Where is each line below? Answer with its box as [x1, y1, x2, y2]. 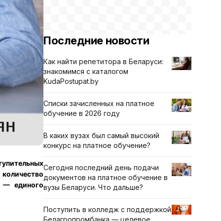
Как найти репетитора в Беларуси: [43, 57, 163, 66]
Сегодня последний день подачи [43, 163, 159, 172]
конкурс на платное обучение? [43, 141, 150, 149]
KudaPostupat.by [43, 77, 99, 85]
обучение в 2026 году [43, 109, 120, 117]
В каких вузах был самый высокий [43, 131, 159, 140]
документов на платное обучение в [43, 173, 168, 182]
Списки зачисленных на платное [43, 99, 154, 108]
